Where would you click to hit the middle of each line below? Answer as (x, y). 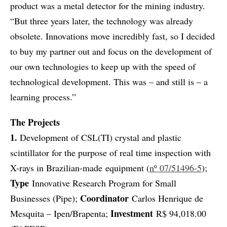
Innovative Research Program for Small (103, 183)
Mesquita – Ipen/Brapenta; (60, 214)
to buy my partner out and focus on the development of (111, 51)
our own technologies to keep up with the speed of (103, 67)
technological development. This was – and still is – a (109, 82)
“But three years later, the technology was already (102, 21)
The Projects (35, 122)
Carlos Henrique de (166, 198)
